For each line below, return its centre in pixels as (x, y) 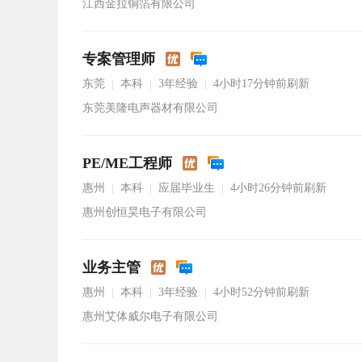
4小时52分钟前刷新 (261, 292)
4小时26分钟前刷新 (278, 188)
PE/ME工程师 (127, 163)
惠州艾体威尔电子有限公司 (150, 316)
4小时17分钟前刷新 (261, 84)
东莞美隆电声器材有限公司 (150, 108)
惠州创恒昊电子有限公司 (145, 212)
